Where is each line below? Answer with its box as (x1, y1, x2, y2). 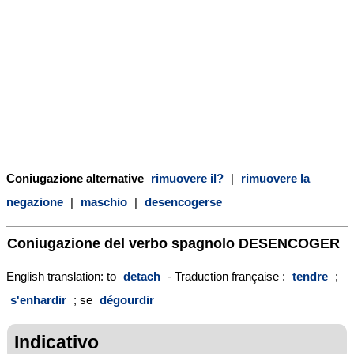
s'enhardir (10, 292, 66, 307)
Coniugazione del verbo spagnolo (7, 234, 239, 251)
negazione (6, 194, 63, 209)
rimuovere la (241, 171, 310, 185)
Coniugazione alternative (6, 171, 147, 185)
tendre (292, 269, 328, 283)
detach (123, 269, 160, 283)
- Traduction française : (164, 269, 288, 283)
